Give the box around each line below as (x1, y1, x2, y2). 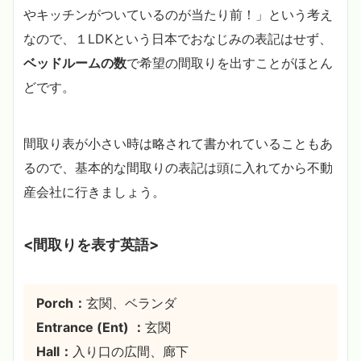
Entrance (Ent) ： (36, 318, 145, 335)
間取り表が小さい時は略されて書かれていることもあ (23, 135, 333, 151)
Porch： (36, 294, 86, 311)
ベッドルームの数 (23, 54, 127, 71)
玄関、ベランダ (86, 294, 176, 311)
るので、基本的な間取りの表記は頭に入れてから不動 (23, 159, 333, 176)
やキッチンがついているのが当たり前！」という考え (23, 6, 333, 23)
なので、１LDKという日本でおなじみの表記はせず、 (23, 30, 332, 47)
